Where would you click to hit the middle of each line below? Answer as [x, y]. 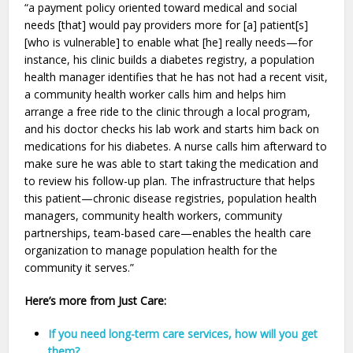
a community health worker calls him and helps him [156, 95]
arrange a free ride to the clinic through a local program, [168, 112]
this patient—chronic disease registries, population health [171, 199]
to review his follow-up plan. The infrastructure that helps [170, 181]
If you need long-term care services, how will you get [183, 334]
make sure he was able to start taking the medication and [172, 164]
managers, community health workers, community [154, 216]
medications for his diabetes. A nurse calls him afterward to [176, 147]
